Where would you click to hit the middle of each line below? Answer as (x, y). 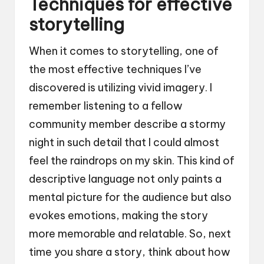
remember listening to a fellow (106, 105)
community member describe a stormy (127, 124)
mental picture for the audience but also (130, 197)
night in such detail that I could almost (124, 142)
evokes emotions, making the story (118, 215)
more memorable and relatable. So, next (130, 233)
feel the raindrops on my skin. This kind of (132, 160)
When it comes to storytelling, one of (124, 51)
